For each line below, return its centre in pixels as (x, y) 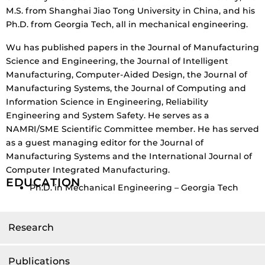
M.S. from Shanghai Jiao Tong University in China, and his (130, 11)
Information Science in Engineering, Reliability (107, 102)
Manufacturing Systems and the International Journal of (129, 156)
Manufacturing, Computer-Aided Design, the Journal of (127, 75)
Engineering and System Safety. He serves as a (108, 116)
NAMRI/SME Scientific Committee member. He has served (132, 129)
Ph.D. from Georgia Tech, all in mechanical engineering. (127, 25)
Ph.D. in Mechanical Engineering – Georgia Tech (134, 188)
